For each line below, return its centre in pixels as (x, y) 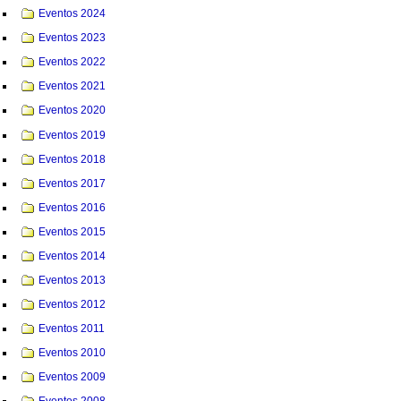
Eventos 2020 (73, 111)
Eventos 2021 (73, 86)
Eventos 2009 (73, 376)
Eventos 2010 (73, 352)
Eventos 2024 (73, 14)
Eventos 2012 (73, 304)
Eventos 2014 (73, 256)
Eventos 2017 (73, 183)
